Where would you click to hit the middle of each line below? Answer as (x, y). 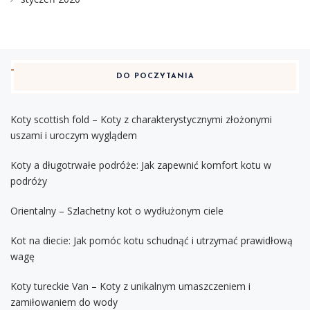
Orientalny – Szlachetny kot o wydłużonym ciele (117, 210)
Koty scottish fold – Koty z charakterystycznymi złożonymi (141, 119)
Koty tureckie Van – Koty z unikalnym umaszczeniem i (130, 286)
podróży (29, 181)
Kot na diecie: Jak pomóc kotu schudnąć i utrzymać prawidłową (152, 240)
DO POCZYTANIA (155, 76)
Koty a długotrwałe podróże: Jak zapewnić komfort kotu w (141, 165)
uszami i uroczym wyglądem (74, 135)
